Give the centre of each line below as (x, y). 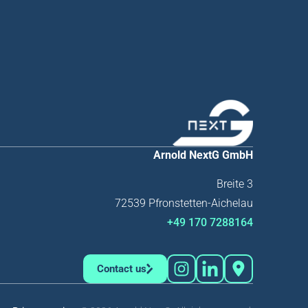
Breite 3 (235, 184)
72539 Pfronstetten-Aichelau (184, 203)
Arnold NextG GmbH (203, 155)
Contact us (121, 268)
